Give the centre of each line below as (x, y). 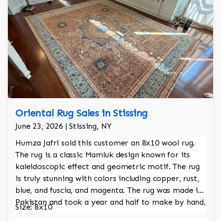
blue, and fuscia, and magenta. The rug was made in (109, 190)
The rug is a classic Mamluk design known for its (103, 155)
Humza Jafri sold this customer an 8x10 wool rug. (105, 143)
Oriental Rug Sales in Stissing (82, 113)
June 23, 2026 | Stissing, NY (63, 126)
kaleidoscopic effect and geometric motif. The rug (108, 167)
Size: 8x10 (34, 207)
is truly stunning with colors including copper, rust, (107, 179)
